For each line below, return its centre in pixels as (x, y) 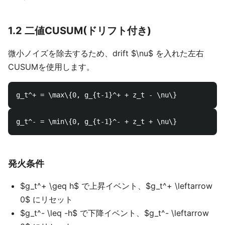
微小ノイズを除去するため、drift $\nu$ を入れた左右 (106, 53)
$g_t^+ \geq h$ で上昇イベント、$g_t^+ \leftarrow (116, 186)
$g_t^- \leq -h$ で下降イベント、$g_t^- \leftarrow (115, 213)
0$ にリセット (46, 199)
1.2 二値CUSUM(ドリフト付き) (80, 31)
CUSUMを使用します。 (51, 67)
